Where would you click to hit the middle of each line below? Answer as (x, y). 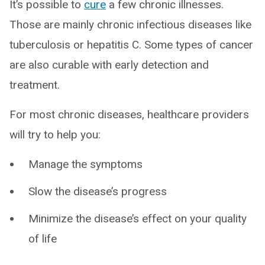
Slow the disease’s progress (98, 191)
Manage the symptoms (85, 164)
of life (43, 239)
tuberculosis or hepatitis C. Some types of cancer (131, 45)
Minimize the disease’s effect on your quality (138, 219)
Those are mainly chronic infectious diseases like (130, 25)
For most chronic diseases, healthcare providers (129, 114)
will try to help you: (55, 135)
